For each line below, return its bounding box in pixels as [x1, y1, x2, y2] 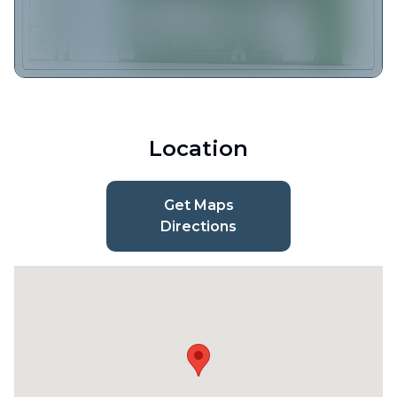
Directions [160, 218, 237, 236]
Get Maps [163, 197, 234, 214]
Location [149, 136, 248, 162]
